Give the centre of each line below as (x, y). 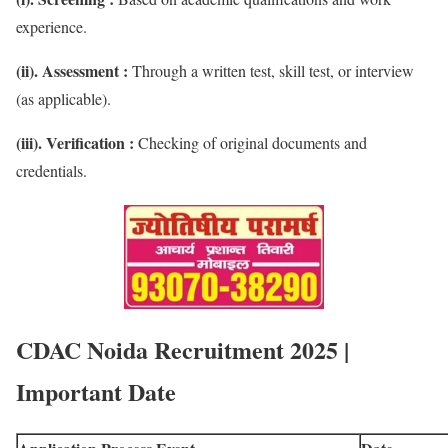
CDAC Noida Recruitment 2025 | (182, 349)
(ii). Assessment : (74, 71)
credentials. (51, 171)
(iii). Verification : (77, 143)
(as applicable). (63, 99)
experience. (51, 27)
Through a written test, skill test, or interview (273, 71)
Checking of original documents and (252, 143)
